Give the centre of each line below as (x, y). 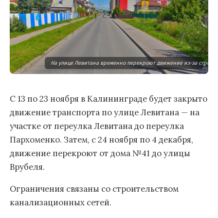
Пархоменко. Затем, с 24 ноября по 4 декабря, (101, 140)
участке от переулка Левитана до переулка (97, 126)
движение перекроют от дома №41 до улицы (100, 154)
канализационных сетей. (61, 202)
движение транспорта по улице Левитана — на (105, 113)
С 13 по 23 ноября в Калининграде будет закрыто (109, 99)
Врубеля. (27, 167)
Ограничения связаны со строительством (94, 189)
